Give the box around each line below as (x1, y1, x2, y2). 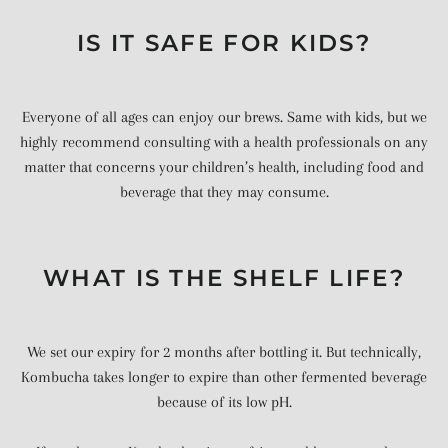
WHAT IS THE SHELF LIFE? (43, 264, 405, 292)
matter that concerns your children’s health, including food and (24, 157, 424, 176)
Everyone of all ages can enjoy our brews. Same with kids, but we (21, 107, 427, 126)
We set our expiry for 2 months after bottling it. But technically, (27, 343, 421, 361)
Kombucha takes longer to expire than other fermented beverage (21, 368, 427, 386)
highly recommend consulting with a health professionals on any (20, 132, 428, 151)
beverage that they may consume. (119, 182, 329, 201)
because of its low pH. (156, 393, 292, 411)
